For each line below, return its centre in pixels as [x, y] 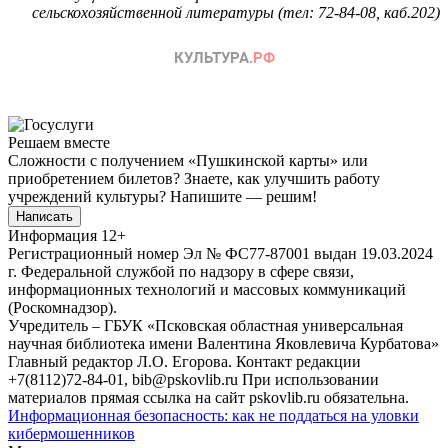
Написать [44, 216]
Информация [52, 235]
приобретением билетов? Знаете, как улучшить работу [194, 178]
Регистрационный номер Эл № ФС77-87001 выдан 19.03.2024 [220, 253]
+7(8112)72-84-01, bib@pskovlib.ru [123, 379]
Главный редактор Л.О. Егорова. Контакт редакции [184, 361]
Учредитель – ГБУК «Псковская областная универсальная [205, 325]
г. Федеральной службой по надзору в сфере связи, [181, 271]
